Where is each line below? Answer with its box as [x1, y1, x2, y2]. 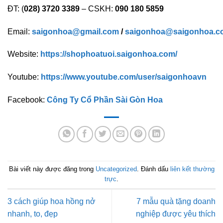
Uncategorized [95, 165, 137, 173]
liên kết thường [170, 165, 215, 173]
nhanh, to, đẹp [7, 210, 58, 219]
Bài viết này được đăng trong [8, 165, 96, 173]
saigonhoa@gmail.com [32, 27, 119, 36]
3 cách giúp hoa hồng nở [7, 197, 96, 206]
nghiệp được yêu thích [136, 210, 216, 219]
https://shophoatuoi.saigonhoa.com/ [40, 50, 177, 59]
